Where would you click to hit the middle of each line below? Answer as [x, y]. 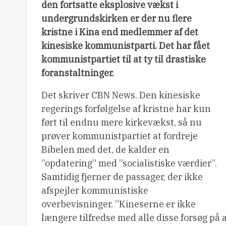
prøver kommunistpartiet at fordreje [120, 136]
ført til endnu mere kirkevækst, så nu [122, 122]
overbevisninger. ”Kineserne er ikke [119, 204]
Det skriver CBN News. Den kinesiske [121, 95]
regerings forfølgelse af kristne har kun [126, 109]
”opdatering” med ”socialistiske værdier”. [129, 163]
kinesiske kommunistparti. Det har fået [126, 46]
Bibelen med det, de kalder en [105, 150]
